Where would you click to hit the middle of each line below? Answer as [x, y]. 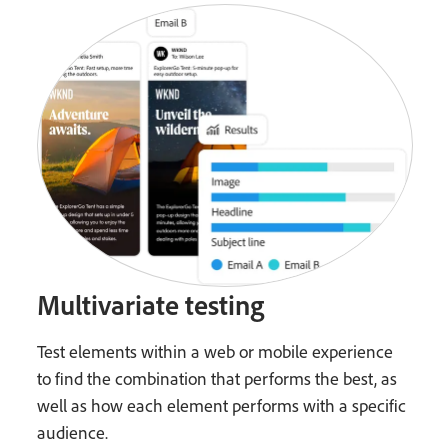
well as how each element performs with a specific [222, 405]
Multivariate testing [151, 304]
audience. [73, 432]
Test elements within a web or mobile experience [215, 351]
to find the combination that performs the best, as [217, 378]
